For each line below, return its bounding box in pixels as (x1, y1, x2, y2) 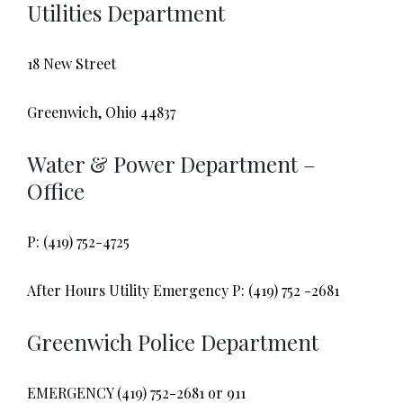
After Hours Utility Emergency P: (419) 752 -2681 (27, 281, 339, 300)
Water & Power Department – (27, 149, 316, 178)
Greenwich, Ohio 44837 (27, 103, 175, 121)
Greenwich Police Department (27, 327, 318, 356)
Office (27, 176, 85, 205)
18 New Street (27, 54, 116, 73)
